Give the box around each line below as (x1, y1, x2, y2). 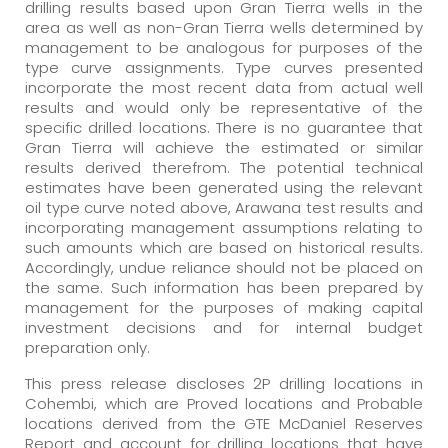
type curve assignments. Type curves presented (25, 56, 423, 78)
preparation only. (25, 336, 150, 358)
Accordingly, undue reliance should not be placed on (25, 256, 423, 278)
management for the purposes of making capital (25, 296, 423, 318)
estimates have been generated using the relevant (25, 176, 423, 198)
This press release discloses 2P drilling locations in (25, 372, 423, 394)
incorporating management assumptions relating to (25, 216, 423, 238)
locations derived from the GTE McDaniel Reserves (25, 412, 423, 434)
